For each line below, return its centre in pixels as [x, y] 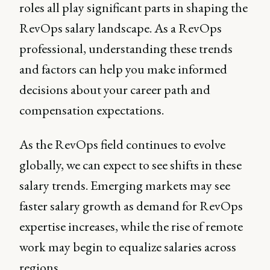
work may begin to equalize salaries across [128, 247]
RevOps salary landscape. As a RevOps [121, 28]
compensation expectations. [92, 110]
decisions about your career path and [115, 90]
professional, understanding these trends [126, 49]
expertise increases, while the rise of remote [131, 227]
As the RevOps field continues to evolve [122, 145]
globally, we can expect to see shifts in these [130, 165]
